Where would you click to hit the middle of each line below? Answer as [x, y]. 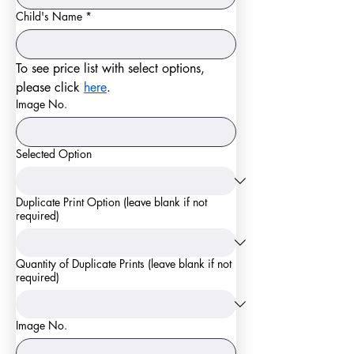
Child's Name [49, 16]
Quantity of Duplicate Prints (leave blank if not [124, 264]
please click [50, 87]
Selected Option [54, 154]
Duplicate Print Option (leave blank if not [111, 202]
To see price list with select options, [110, 68]
